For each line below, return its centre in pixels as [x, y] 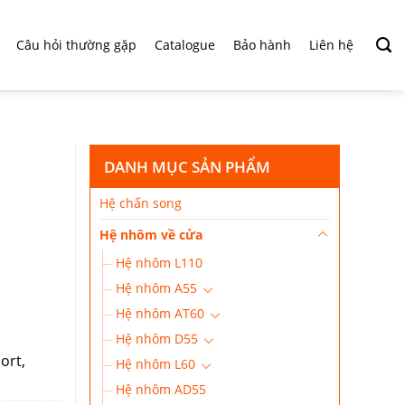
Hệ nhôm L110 [159, 263]
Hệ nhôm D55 [156, 339]
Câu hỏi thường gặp [76, 45]
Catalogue [185, 45]
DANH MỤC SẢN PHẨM [187, 167]
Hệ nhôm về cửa [151, 235]
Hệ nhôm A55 [156, 288]
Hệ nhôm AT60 [160, 313]
